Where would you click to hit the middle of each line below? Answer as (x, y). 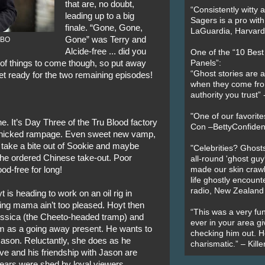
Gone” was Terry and (106, 39)
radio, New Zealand (227, 191)
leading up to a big (100, 16)
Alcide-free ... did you (106, 51)
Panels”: (206, 63)
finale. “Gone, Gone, (104, 28)
